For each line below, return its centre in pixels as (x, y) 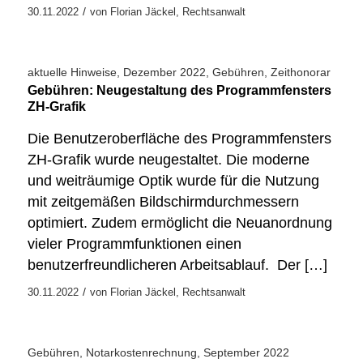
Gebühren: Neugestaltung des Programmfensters (179, 91)
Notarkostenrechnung (141, 352)
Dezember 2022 (164, 73)
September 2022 (246, 352)
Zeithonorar (300, 73)
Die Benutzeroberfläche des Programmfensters (179, 138)
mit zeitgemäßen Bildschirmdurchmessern (163, 201)
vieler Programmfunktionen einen (134, 243)
